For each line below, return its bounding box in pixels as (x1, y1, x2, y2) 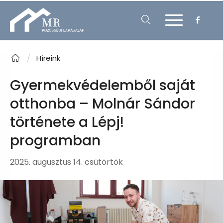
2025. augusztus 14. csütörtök (10, 156, 123, 168)
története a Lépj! (10, 112, 124, 132)
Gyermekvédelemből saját (10, 76, 195, 95)
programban (10, 131, 101, 150)
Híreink (36, 53, 60, 63)
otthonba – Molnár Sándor (10, 94, 195, 113)
